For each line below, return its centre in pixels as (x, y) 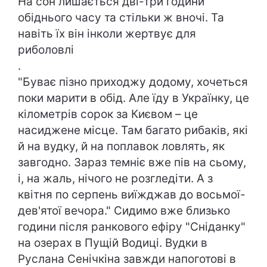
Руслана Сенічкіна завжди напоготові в (127, 259)
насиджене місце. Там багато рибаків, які (133, 130)
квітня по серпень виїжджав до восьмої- (132, 194)
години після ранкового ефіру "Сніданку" (132, 226)
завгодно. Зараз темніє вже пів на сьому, (132, 162)
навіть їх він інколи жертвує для (107, 33)
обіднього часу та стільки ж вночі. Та (121, 17)
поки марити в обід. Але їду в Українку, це (133, 98)
